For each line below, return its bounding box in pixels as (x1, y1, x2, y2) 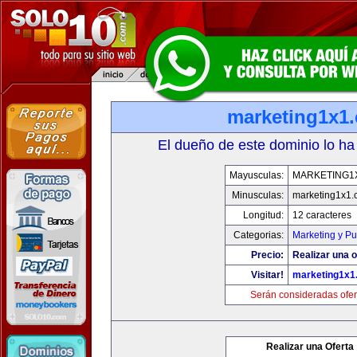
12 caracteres (292, 210, 351, 221)
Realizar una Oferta (266, 341, 354, 352)
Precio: (250, 249, 284, 261)
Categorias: (233, 229, 284, 241)
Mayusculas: (229, 170, 284, 181)
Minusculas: (231, 190, 284, 201)
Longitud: (242, 210, 284, 221)
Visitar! (250, 269, 284, 280)
